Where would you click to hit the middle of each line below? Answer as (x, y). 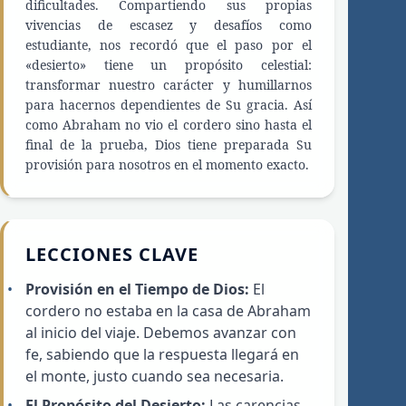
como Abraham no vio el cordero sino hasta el (169, 125)
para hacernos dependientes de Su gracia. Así (169, 105)
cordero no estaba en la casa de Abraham (168, 311)
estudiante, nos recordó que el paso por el (169, 45)
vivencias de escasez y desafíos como (169, 25)
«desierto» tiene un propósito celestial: (169, 65)
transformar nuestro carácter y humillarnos (169, 85)
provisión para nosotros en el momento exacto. (167, 165)
